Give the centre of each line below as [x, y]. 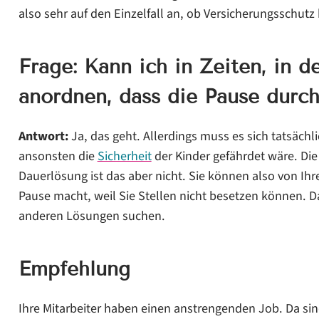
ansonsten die [58, 156]
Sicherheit [124, 156]
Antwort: [43, 136]
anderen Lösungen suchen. [91, 215]
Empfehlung [74, 268]
